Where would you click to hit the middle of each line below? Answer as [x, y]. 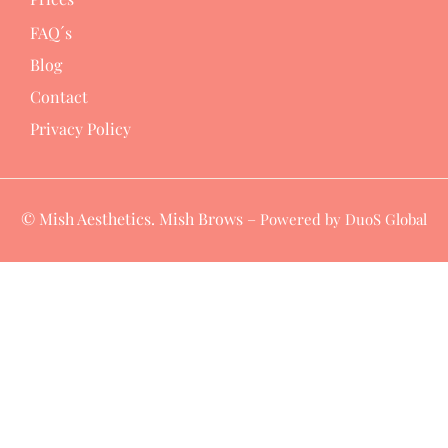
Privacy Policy [80, 128]
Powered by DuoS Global [343, 218]
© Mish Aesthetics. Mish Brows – [140, 218]
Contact [59, 96]
